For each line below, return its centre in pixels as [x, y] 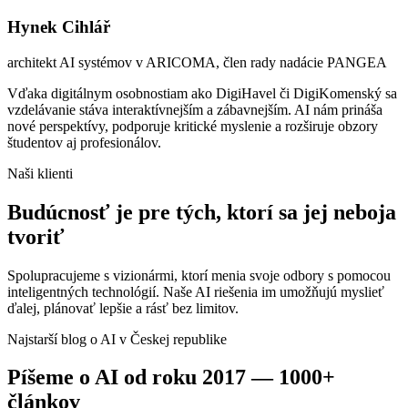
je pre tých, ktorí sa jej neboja [253, 212]
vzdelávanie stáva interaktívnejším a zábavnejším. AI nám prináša [195, 109]
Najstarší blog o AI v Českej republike [117, 339]
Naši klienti [40, 173]
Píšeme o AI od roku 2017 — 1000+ [171, 377]
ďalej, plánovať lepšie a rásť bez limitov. [123, 308]
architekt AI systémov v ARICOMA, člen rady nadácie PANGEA [197, 62]
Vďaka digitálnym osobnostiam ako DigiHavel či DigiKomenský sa [202, 93]
